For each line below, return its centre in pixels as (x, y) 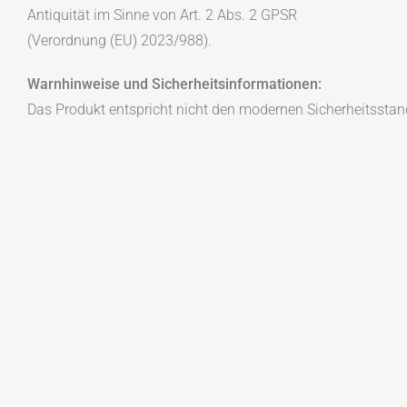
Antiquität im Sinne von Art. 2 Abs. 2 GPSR (162, 15)
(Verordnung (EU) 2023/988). (119, 41)
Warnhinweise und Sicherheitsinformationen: (174, 84)
